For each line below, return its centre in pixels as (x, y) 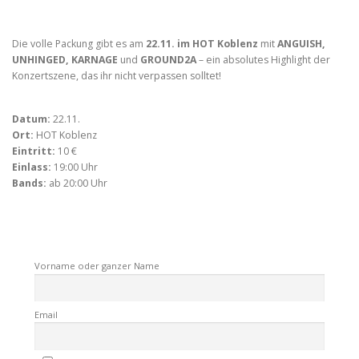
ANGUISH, (301, 44)
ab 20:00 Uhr (77, 183)
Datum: (31, 119)
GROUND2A (168, 60)
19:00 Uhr (75, 167)
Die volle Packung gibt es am (79, 44)
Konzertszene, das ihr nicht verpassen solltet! (117, 76)
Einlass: (32, 167)
